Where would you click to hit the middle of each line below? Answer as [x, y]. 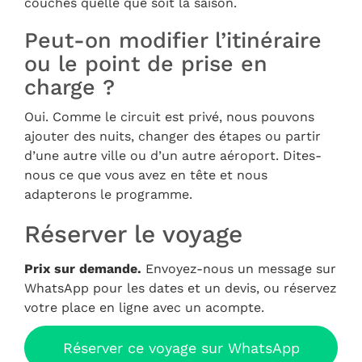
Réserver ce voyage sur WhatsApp [181, 348]
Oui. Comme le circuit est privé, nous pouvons [169, 117]
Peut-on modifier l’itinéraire [173, 41]
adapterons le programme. [108, 195]
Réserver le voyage [133, 234]
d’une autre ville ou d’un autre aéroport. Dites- [173, 156]
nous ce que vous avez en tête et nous [146, 175]
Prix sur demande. [83, 269]
